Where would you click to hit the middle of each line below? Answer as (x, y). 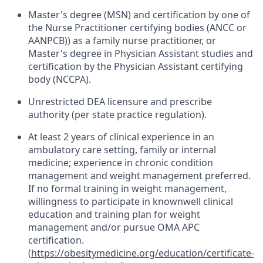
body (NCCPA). (60, 79)
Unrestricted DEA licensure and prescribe (120, 102)
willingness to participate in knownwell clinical (131, 201)
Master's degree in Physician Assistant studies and (141, 53)
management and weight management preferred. (139, 176)
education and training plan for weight (114, 214)
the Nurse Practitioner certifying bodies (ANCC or (137, 28)
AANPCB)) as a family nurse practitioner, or (122, 41)
